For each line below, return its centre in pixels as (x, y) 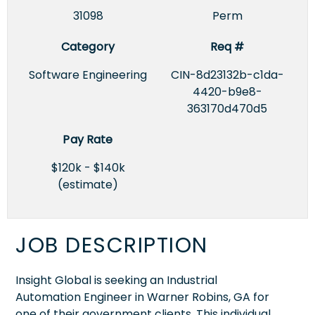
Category (88, 46)
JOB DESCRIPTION (112, 245)
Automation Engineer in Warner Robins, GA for (142, 297)
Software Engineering (88, 75)
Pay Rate (88, 139)
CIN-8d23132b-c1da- (227, 75)
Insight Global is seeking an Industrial (116, 280)
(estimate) (88, 184)
